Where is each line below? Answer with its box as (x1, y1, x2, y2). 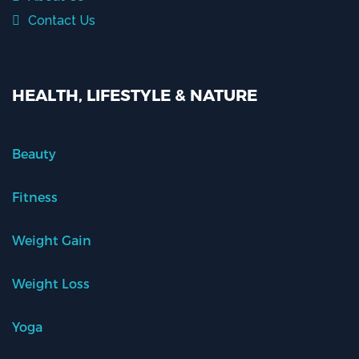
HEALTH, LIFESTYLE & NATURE (12, 85, 257, 105)
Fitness (12, 189, 58, 205)
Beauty (12, 146, 56, 162)
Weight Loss (12, 276, 90, 292)
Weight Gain (12, 232, 91, 248)
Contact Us (25, 13, 95, 29)
